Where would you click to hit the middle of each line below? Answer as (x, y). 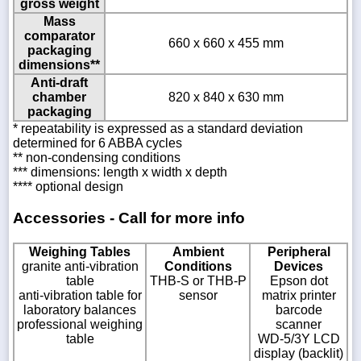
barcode (299, 309)
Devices (299, 266)
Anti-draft (59, 83)
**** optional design (68, 187)
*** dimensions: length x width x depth (120, 172)
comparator (59, 36)
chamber (59, 98)
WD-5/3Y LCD (299, 338)
